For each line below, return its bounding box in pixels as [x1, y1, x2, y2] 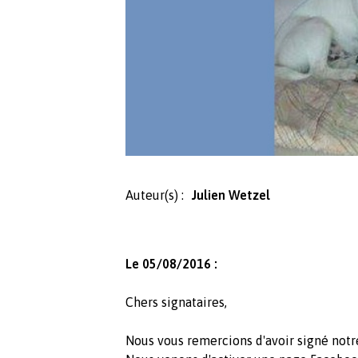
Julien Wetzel [192, 188, 270, 203]
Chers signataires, [125, 295, 227, 310]
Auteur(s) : [125, 188, 184, 203]
